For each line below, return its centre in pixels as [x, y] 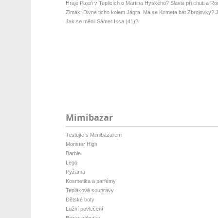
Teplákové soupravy [90, 190]
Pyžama [75, 172]
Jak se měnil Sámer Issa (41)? [102, 21]
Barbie [73, 153]
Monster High [81, 144]
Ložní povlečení [84, 209]
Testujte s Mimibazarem [93, 135]
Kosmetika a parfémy [91, 181]
